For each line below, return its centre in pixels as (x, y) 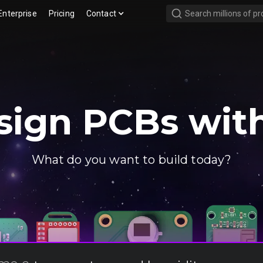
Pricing (61, 14)
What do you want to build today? (131, 160)
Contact (101, 14)
